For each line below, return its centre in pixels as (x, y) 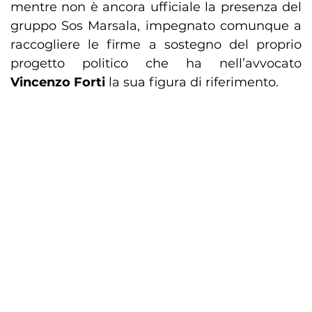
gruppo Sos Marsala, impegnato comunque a (156, 26)
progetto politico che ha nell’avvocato (156, 64)
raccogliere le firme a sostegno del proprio (156, 45)
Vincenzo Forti (58, 83)
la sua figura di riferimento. (192, 83)
